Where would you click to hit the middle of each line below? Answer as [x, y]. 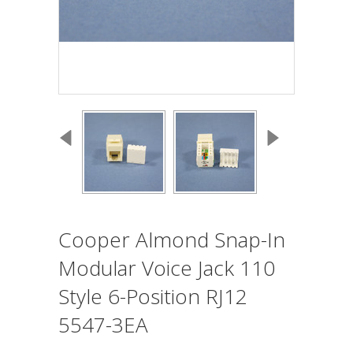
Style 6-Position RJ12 [153, 296]
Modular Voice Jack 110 [167, 268]
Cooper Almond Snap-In [172, 240]
